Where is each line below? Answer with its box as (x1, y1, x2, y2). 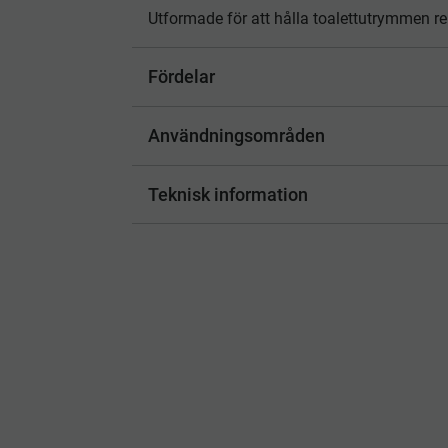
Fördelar (148, 66, 215, 88)
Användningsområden (148, 125, 325, 147)
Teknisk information (148, 184, 308, 206)
